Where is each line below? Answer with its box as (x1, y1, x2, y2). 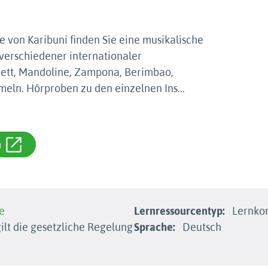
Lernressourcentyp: (134, 205, 225, 217)
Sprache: (134, 221, 175, 233)
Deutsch (180, 221, 221, 233)
